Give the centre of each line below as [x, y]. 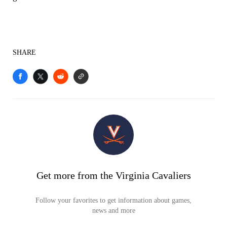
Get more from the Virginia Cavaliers [113, 175]
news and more [113, 211]
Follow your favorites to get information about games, [113, 200]
